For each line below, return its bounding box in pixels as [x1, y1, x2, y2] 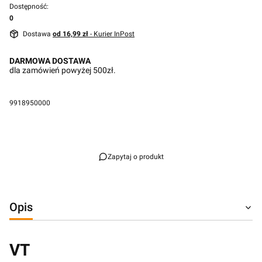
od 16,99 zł [53, 29, 90, 38]
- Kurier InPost [90, 29, 135, 38]
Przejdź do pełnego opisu [19, 120, 112, 130]
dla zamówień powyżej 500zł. [9, 65, 116, 75]
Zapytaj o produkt [108, 152, 164, 161]
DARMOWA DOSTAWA [9, 56, 92, 65]
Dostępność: [9, 2, 49, 11]
